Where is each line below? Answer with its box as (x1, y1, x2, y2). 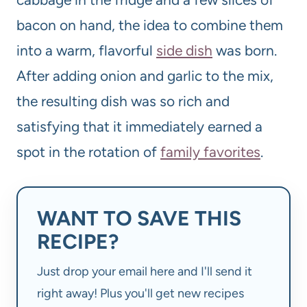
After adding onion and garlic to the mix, (16, 67, 273, 85)
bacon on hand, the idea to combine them (16, 16, 283, 34)
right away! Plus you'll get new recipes (37, 286, 244, 302)
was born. (212, 42, 277, 60)
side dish (156, 42, 212, 60)
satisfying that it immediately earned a (16, 118, 262, 136)
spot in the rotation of (16, 143, 160, 161)
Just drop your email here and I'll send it (37, 264, 252, 280)
